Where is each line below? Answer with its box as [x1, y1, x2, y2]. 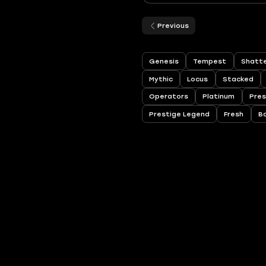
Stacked [222, 74, 254, 83]
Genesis [149, 56, 179, 65]
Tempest [193, 56, 227, 65]
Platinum [202, 92, 235, 101]
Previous [157, 21, 189, 30]
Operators [149, 92, 189, 101]
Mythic [149, 74, 173, 83]
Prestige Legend [149, 110, 210, 119]
